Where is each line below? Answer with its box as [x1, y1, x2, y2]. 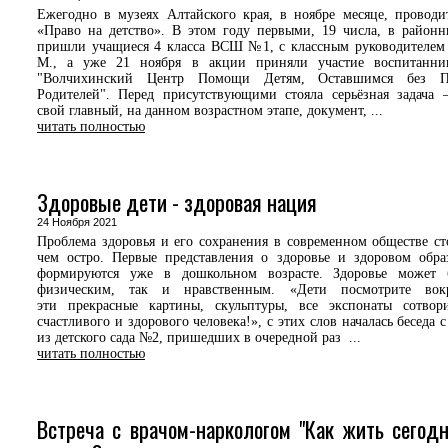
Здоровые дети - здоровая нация [37, 186, 317, 218]
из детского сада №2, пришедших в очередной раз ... [37, 330, 361, 345]
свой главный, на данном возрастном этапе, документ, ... [37, 103, 383, 118]
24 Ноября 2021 [37, 216, 129, 228]
